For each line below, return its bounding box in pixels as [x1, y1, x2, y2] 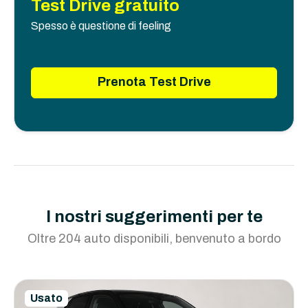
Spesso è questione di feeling [31, 20, 171, 32]
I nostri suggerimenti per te [45, 208, 263, 226]
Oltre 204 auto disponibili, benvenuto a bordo [27, 232, 281, 246]
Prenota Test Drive [97, 75, 211, 89]
